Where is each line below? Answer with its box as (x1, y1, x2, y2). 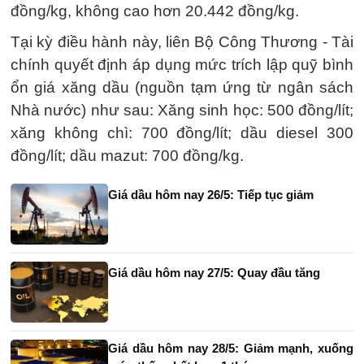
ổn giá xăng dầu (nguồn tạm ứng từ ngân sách (11, 79, 353, 97)
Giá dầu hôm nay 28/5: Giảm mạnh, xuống (108, 341, 353, 356)
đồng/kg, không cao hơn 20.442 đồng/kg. (11, 2, 299, 20)
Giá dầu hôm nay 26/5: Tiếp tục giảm (108, 188, 314, 202)
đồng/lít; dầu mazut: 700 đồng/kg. (11, 147, 244, 165)
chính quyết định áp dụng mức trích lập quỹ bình (11, 56, 353, 74)
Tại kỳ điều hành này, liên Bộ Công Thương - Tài (11, 33, 353, 51)
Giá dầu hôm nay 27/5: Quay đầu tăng (108, 266, 320, 280)
